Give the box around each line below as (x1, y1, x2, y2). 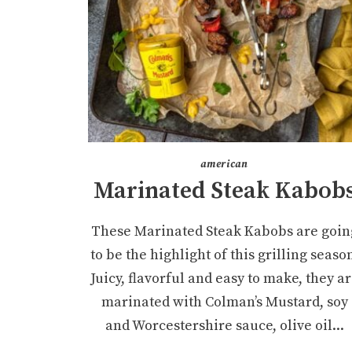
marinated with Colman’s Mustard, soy (101, 293, 348, 311)
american (200, 158, 248, 170)
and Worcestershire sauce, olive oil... (104, 317, 344, 335)
